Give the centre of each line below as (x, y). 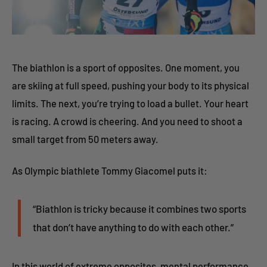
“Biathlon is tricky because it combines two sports (139, 208)
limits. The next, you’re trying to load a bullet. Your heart (130, 103)
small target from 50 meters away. (85, 139)
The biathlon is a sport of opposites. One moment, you (126, 67)
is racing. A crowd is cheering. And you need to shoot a (127, 121)
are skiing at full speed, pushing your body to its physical (131, 85)
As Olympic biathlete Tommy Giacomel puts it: (110, 170)
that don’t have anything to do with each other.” (133, 227)
